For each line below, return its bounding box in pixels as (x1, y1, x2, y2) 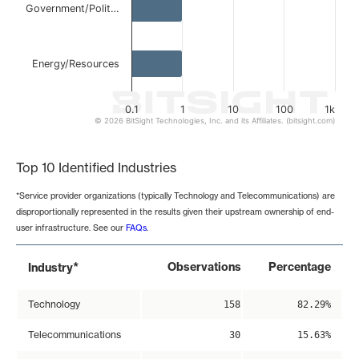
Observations (167, 260, 241, 275)
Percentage (268, 260, 331, 275)
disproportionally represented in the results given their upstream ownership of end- (16, 207, 334, 217)
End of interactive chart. (16, 125, 159, 141)
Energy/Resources (32, 58, 119, 70)
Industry (28, 260, 73, 276)
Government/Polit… (26, 2, 119, 14)
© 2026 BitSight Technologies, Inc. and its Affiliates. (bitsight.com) (95, 116, 335, 126)
